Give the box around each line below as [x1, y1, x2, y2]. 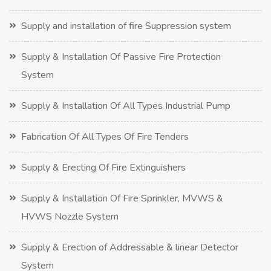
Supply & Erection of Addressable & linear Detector [21, 240, 238, 254]
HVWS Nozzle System [21, 209, 119, 223]
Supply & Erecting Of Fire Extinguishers [21, 160, 186, 174]
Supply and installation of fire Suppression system [21, 19, 231, 33]
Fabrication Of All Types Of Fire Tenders [21, 129, 189, 143]
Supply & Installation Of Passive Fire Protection [21, 50, 221, 64]
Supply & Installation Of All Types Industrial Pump [21, 99, 230, 113]
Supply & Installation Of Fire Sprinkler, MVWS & [21, 191, 223, 205]
